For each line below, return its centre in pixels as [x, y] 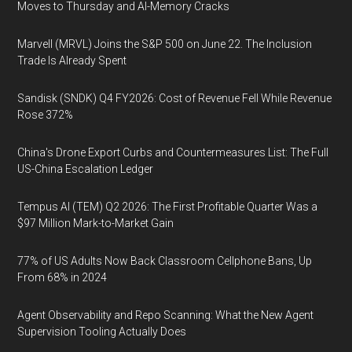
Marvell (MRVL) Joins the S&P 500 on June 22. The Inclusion [165, 44]
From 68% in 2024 [62, 277]
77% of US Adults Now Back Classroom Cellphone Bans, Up [165, 261]
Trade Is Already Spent [72, 60]
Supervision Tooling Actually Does [102, 332]
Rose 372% [46, 115]
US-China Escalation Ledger [86, 169]
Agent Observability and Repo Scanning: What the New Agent [166, 315]
